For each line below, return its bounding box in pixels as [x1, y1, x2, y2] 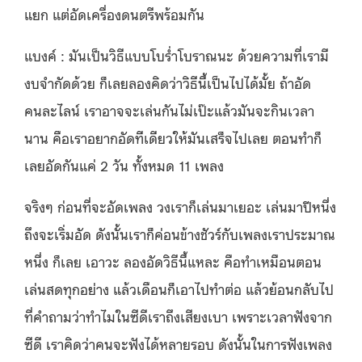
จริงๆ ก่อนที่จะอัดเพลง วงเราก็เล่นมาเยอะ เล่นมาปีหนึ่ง [24, 196, 336, 216]
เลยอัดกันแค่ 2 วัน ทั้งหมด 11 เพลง [24, 154, 224, 175]
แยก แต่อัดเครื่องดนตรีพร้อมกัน [24, 3, 204, 23]
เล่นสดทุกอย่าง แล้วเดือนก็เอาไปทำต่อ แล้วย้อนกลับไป [24, 278, 334, 298]
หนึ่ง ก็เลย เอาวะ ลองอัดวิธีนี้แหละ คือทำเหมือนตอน [24, 250, 322, 271]
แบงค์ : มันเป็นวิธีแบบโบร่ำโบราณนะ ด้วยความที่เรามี [24, 44, 329, 65]
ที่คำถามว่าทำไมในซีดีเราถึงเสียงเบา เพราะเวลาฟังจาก [24, 305, 332, 326]
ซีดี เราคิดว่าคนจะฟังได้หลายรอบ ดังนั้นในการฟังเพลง [24, 333, 332, 353]
